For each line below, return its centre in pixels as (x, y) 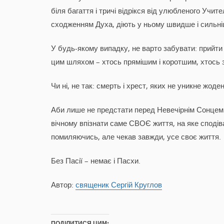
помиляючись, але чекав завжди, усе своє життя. (136, 136)
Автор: (63, 184)
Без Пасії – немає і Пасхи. (96, 160)
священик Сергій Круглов (119, 184)
